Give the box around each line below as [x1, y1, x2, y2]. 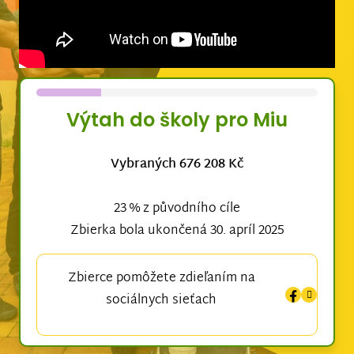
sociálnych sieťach [106, 289, 217, 313]
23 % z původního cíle [114, 198, 240, 221]
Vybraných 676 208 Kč [111, 153, 243, 177]
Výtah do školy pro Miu [66, 107, 288, 134]
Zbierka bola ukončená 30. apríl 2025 [70, 220, 284, 243]
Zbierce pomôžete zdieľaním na [67, 267, 255, 291]
